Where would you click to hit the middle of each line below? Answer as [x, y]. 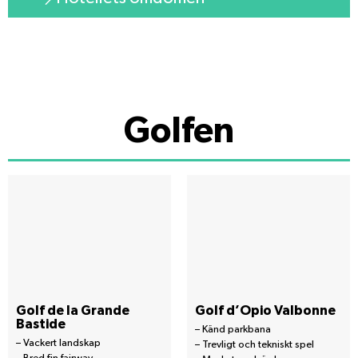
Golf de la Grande [73, 310]
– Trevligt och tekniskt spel [255, 344]
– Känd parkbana [233, 329]
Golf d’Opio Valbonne [265, 310]
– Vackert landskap [58, 343]
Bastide [41, 324]
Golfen [179, 131]
